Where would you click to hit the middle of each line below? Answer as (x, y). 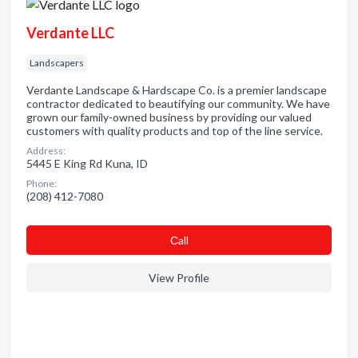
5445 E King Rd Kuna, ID (87, 163)
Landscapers (57, 63)
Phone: (42, 183)
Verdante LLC (70, 33)
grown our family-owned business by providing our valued (169, 117)
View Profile (179, 278)
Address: (46, 151)
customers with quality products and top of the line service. (175, 131)
